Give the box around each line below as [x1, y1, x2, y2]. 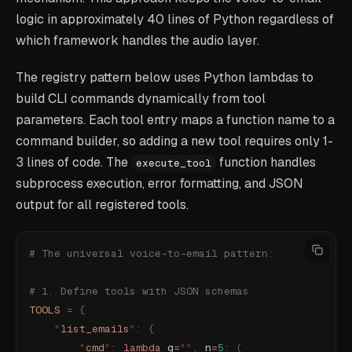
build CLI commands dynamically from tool [16, 90, 266, 107]
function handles [216, 154, 316, 170]
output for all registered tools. [16, 196, 189, 213]
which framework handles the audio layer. [16, 32, 259, 49]
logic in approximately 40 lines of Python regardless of [16, 11, 334, 27]
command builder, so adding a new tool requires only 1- [16, 133, 333, 149]
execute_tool [136, 156, 211, 170]
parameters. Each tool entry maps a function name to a [16, 112, 335, 128]
